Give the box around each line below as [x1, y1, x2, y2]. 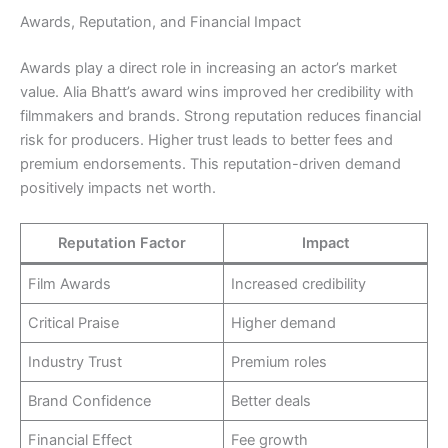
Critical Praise [28, 314, 120, 333]
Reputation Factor [58, 234, 186, 253]
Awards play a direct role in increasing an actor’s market [20, 59, 397, 78]
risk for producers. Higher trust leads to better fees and [20, 131, 393, 150]
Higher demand [231, 314, 337, 333]
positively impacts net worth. [20, 179, 216, 198]
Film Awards [28, 275, 112, 294]
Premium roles [231, 353, 328, 372]
